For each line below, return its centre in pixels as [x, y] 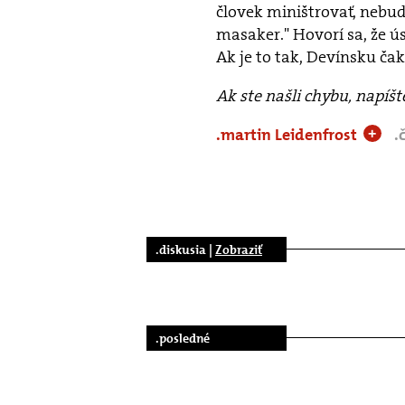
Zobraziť [239, 250]
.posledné [183, 338]
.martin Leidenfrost [288, 135]
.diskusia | [185, 250]
